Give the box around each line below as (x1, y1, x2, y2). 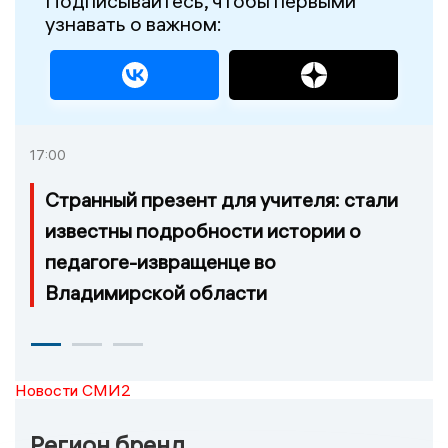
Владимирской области (45, 279, 267, 305)
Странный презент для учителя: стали (45, 186, 398, 212)
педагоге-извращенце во (45, 248, 276, 274)
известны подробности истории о (45, 217, 361, 243)
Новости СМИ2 (15, 379, 131, 400)
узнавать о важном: (45, 11, 222, 37)
